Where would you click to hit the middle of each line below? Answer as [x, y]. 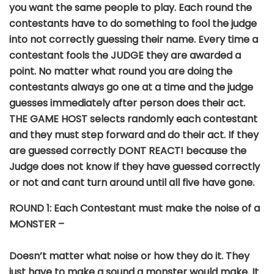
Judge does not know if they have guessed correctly [135, 166]
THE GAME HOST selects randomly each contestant [133, 119]
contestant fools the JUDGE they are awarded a [125, 55]
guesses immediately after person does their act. [127, 103]
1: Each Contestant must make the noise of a [153, 208]
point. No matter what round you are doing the [121, 71]
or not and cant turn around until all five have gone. [132, 182]
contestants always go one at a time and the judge [131, 87]
